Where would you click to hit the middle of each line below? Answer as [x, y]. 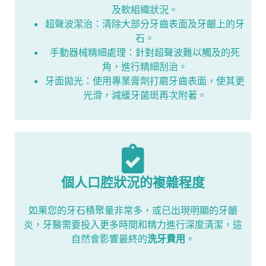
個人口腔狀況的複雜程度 [133, 182]
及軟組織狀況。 [145, 10]
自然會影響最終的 [109, 239]
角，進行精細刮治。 [145, 67]
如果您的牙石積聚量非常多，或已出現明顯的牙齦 [133, 210]
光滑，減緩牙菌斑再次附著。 [145, 95]
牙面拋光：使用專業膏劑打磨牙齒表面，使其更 [145, 81]
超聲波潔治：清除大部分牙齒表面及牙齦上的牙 [145, 24]
